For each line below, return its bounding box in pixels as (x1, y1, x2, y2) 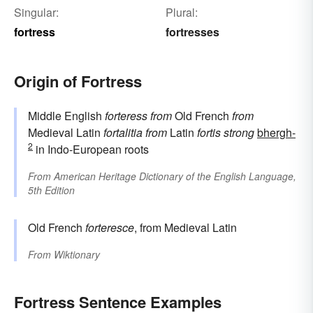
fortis (197, 124, 221, 141)
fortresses (165, 24, 219, 41)
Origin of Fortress (14, 70, 142, 93)
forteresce (85, 219, 134, 236)
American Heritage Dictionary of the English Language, (54, 169, 296, 184)
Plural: (165, 4, 198, 21)
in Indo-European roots (33, 141, 149, 158)
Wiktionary (54, 247, 100, 262)
